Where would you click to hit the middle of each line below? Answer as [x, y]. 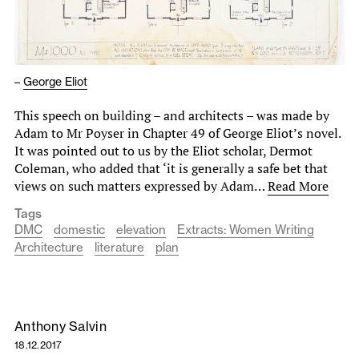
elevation [141, 229]
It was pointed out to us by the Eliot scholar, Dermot [163, 150]
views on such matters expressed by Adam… [141, 186]
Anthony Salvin [61, 326]
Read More [298, 186]
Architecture [49, 247]
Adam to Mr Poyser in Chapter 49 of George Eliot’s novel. [177, 133]
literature [119, 247]
